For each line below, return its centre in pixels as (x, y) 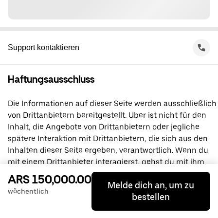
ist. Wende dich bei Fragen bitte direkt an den (91, 185)
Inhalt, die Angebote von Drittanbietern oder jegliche (104, 127)
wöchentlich (28, 191)
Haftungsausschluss (51, 79)
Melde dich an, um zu (151, 185)
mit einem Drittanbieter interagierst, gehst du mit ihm (106, 162)
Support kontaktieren (44, 47)
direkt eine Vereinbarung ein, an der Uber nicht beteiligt (109, 173)
